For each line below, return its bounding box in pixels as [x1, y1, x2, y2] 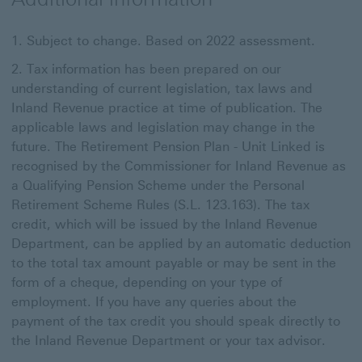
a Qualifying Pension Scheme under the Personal [11, 178, 305, 194]
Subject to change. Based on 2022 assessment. [27, 33, 319, 49]
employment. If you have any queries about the [11, 294, 297, 310]
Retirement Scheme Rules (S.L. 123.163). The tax [11, 197, 309, 213]
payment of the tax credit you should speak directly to [11, 314, 340, 330]
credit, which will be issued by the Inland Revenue [11, 217, 318, 233]
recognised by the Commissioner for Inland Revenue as [11, 158, 346, 175]
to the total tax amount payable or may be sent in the [11, 255, 336, 271]
